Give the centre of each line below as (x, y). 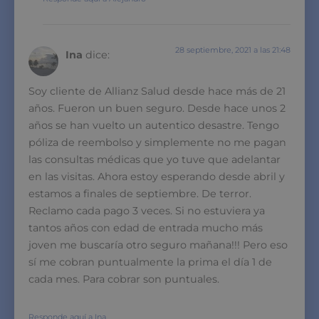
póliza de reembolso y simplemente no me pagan (157, 142)
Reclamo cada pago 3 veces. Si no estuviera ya (147, 210)
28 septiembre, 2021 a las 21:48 (233, 49)
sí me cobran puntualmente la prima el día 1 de (150, 262)
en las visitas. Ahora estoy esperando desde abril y (157, 176)
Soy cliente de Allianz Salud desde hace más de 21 (157, 91)
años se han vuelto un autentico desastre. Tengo (154, 125)
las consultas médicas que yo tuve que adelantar (155, 159)
